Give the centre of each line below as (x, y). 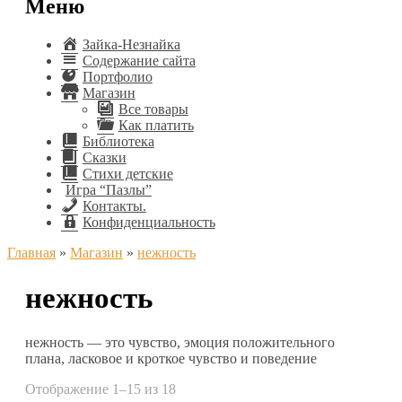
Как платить (156, 125)
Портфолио (117, 76)
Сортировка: (214, 389)
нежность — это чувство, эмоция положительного (180, 343)
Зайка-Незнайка (131, 44)
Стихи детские (127, 173)
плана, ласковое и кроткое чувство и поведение (171, 359)
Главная (31, 252)
